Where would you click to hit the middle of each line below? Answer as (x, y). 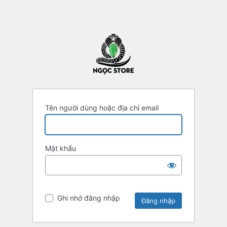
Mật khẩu (61, 148)
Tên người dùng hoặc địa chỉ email (102, 108)
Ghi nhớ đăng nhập (89, 198)
